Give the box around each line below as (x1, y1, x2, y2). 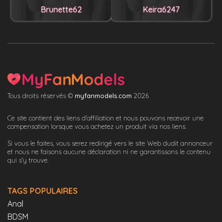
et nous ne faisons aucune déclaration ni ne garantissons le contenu (7, 148, 211, 156)
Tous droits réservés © (7, 92, 75, 100)
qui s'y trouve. (7, 156, 49, 165)
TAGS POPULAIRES (7, 186, 78, 196)
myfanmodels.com (75, 92, 132, 100)
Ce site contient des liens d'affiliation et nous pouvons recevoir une (7, 114, 204, 122)
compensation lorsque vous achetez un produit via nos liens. (7, 122, 186, 131)
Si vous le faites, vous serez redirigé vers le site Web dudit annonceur (7, 139, 213, 148)
